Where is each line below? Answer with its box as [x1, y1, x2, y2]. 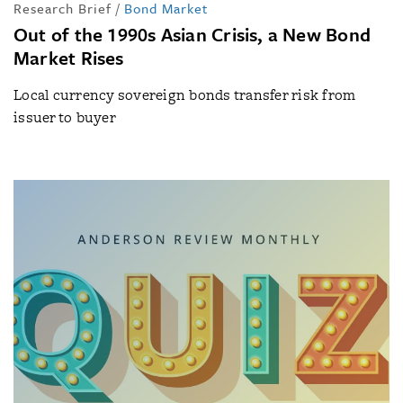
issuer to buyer [13, 106, 116, 128]
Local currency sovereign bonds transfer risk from [13, 84, 356, 105]
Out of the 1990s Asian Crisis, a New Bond [13, 20, 372, 48]
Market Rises [13, 43, 124, 71]
